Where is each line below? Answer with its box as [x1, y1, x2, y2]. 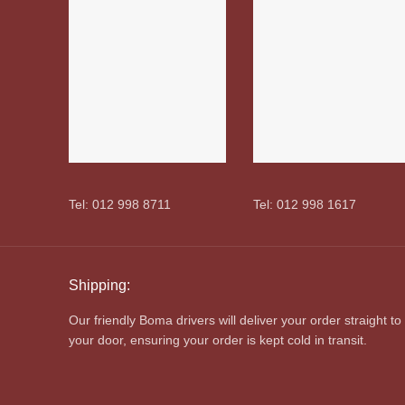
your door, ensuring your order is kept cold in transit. [69, 333, 367, 347]
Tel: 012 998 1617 [252, 197, 356, 212]
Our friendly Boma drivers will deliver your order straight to [69, 313, 401, 327]
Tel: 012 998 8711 [69, 197, 171, 212]
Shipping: [69, 278, 130, 293]
